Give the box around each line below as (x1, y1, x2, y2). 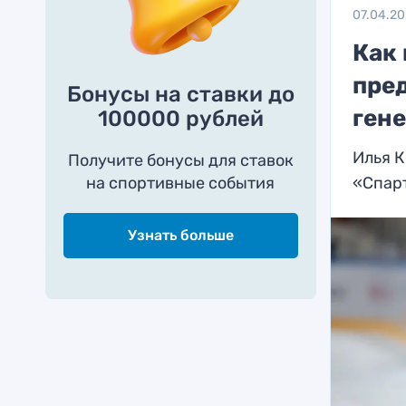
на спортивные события (86, 173, 275, 193)
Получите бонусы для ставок (67, 150, 294, 170)
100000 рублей (97, 106, 264, 131)
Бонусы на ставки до (66, 82, 295, 107)
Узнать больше (127, 227, 234, 244)
